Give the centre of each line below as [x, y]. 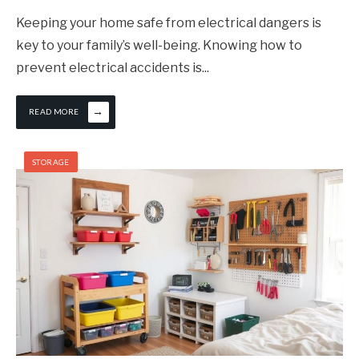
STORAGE [51, 161]
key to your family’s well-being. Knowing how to [159, 45]
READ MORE [54, 111]
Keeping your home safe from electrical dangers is [169, 22]
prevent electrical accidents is [109, 67]
